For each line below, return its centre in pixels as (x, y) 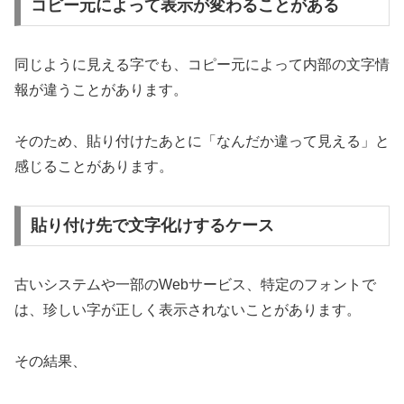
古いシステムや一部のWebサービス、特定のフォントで (195, 285)
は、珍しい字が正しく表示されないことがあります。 (188, 310)
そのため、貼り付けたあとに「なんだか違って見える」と (202, 141)
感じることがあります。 (94, 166)
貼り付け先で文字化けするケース (152, 226)
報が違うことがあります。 (101, 89)
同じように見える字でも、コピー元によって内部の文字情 (202, 64)
